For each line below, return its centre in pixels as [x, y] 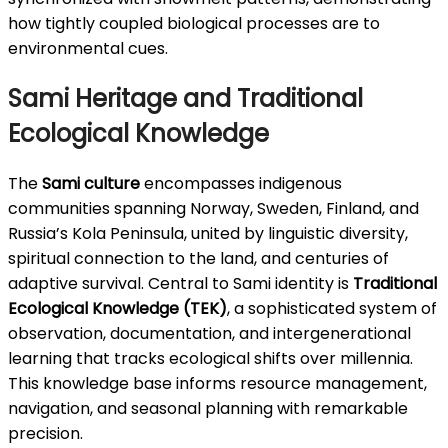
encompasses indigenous [241, 184]
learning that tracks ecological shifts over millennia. [210, 359]
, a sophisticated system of [332, 309]
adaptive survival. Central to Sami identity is [180, 284]
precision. [45, 434]
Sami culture [91, 184]
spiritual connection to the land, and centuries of [198, 259]
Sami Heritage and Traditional [185, 99]
